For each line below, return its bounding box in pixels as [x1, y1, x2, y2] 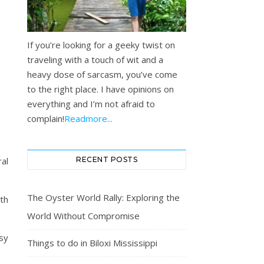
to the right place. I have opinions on [27, 83, 174, 95]
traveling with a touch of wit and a [27, 54, 163, 65]
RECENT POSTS [76, 155, 137, 164]
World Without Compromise [27, 210, 140, 222]
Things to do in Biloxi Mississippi [27, 237, 157, 249]
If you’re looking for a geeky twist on [27, 39, 175, 51]
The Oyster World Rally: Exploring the [27, 192, 180, 203]
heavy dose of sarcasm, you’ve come [27, 68, 177, 80]
